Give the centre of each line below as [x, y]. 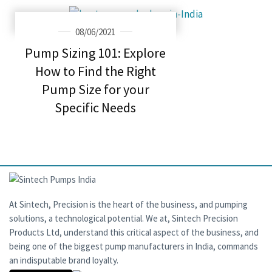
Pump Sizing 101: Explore [96, 53]
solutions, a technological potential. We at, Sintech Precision [124, 218]
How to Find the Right [95, 71]
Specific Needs [96, 107]
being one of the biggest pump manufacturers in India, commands [134, 246]
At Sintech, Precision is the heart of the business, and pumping [128, 204]
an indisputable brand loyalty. [64, 260]
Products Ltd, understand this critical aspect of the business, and [134, 232]
